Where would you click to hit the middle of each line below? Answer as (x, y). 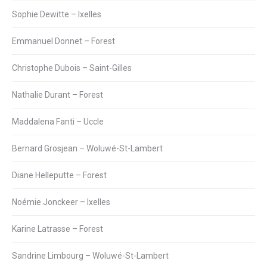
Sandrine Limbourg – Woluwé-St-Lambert (90, 255)
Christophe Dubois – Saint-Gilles (72, 68)
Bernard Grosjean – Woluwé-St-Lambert (87, 148)
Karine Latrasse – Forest (58, 229)
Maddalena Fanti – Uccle (58, 121)
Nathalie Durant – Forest (58, 94)
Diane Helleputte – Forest (59, 175)
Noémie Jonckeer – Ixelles (61, 202)
